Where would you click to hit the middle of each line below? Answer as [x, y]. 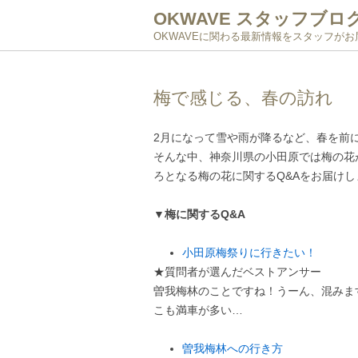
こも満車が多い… [198, 310]
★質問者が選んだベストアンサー [237, 272]
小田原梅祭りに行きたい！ [249, 253]
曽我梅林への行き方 [233, 348]
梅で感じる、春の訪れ [243, 98]
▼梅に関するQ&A [199, 214]
